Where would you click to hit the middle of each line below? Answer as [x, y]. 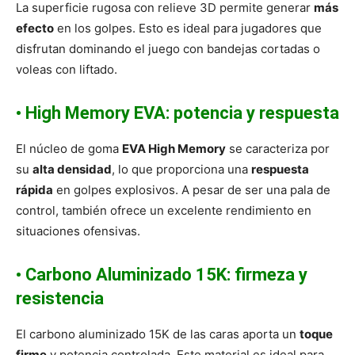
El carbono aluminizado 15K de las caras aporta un [158, 334]
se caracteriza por [278, 149]
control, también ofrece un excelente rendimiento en [164, 211]
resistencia [60, 299]
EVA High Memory [174, 149]
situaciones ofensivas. [78, 231]
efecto [35, 29]
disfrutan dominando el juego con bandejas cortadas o [168, 49]
